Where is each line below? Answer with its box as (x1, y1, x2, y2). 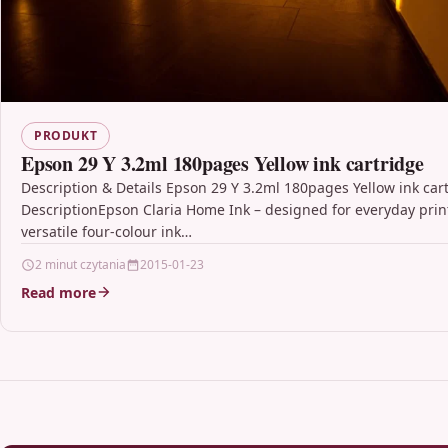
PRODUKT (34, 126, 98, 144)
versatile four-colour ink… (21, 221, 192, 241)
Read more (21, 282, 96, 302)
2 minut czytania (35, 255, 126, 273)
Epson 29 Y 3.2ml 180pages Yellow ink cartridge (21, 148, 424, 178)
